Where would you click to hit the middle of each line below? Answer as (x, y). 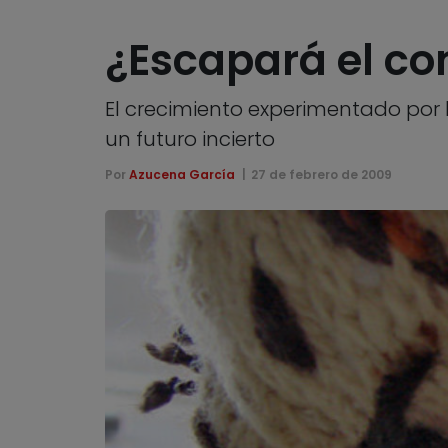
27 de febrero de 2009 (322, 175)
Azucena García (181, 175)
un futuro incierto (189, 139)
